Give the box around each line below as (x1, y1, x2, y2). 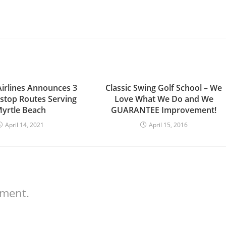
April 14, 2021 (5, 121, 44, 129)
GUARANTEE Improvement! (111, 104, 217, 116)
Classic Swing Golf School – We (105, 82, 222, 93)
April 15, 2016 (148, 121, 188, 129)
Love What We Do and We (114, 93, 213, 104)
